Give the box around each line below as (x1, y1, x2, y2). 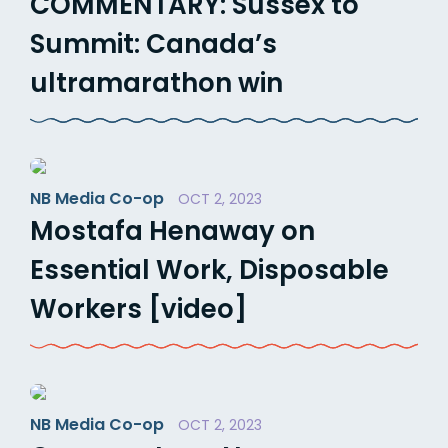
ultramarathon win (30, 64, 283, 101)
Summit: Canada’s (30, 25, 277, 62)
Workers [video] (30, 290, 247, 327)
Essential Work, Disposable (30, 251, 389, 288)
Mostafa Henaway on (30, 212, 315, 249)
